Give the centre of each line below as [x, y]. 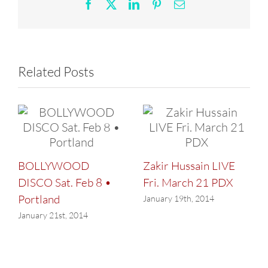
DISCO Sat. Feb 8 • [65, 182]
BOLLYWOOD [54, 165]
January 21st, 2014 [53, 215]
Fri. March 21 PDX [188, 182]
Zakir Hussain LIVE [189, 165]
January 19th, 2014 [179, 199]
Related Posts [56, 71]
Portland [39, 199]
